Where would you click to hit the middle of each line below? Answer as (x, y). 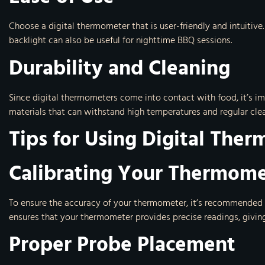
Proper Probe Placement (122, 245)
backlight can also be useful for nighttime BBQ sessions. (120, 41)
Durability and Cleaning (119, 68)
